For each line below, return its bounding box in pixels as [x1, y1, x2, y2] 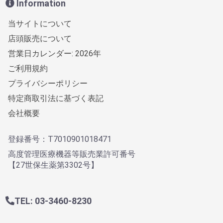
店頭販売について [8, 33, 72, 43]
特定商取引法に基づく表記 [8, 93, 104, 103]
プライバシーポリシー [8, 78, 88, 88]
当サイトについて [8, 18, 72, 28]
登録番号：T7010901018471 [8, 134, 111, 144]
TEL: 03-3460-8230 [14, 195, 92, 206]
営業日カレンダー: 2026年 [8, 48, 101, 58]
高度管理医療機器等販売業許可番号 [8, 149, 135, 159]
